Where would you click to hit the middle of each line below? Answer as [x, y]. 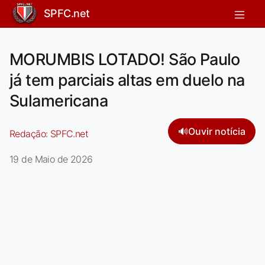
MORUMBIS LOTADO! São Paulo [125, 59]
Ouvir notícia [217, 131]
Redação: [30, 133]
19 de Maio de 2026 [51, 159]
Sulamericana [59, 101]
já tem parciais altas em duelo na [127, 80]
